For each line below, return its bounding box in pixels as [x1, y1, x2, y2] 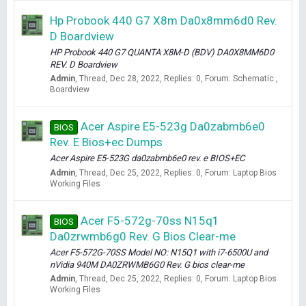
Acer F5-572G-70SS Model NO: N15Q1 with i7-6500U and [50, 247, 268, 258]
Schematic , [233, 74, 278, 83]
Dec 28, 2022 [110, 74, 160, 83]
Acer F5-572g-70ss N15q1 [80, 213, 219, 227]
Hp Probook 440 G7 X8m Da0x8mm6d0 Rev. [50, 13, 277, 27]
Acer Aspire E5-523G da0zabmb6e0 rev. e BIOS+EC [50, 153, 245, 164]
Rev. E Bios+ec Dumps [50, 135, 163, 149]
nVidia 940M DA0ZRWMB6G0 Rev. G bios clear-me [50, 259, 245, 270]
